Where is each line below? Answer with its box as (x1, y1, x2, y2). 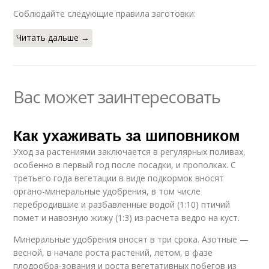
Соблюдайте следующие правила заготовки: (13, 8, 196, 20)
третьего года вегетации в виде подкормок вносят (13, 172, 225, 184)
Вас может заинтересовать (13, 85, 221, 109)
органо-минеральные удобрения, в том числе (13, 186, 201, 198)
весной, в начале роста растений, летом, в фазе (13, 247, 213, 259)
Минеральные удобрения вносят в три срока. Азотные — (13, 234, 249, 246)
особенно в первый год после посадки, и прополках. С (13, 159, 237, 171)
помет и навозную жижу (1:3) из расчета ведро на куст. (13, 212, 240, 224)
